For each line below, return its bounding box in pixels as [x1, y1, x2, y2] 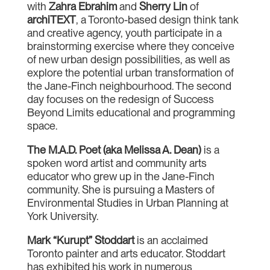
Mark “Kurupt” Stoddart [27, 234, 134, 246]
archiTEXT [27, 13, 76, 26]
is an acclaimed [134, 234, 208, 246]
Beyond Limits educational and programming [27, 106, 235, 119]
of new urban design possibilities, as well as [27, 53, 230, 66]
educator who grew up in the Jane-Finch [27, 170, 215, 183]
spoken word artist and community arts [27, 157, 207, 169]
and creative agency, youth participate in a [27, 27, 222, 39]
